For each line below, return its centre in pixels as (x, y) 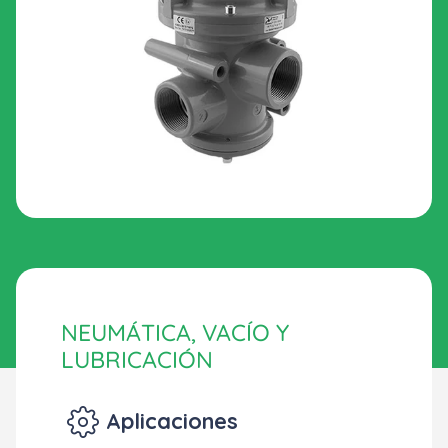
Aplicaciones (171, 420)
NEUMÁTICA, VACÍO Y (175, 332)
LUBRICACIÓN (137, 359)
